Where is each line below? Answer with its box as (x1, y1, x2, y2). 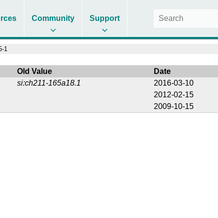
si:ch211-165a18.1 (17, 78, 81, 87)
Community (32, 14, 75, 22)
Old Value (17, 67, 53, 75)
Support (90, 14, 120, 22)
